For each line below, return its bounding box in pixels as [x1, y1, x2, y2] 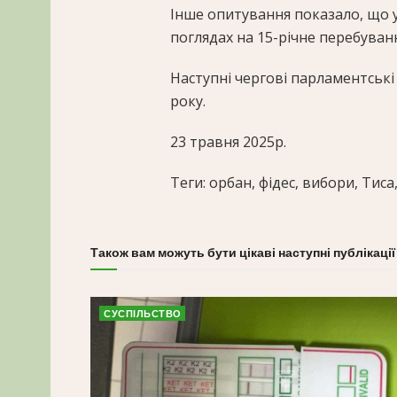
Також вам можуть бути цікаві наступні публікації [90, 244, 395, 262]
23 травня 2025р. [170, 132, 286, 152]
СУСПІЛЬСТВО [104, 307, 182, 322]
